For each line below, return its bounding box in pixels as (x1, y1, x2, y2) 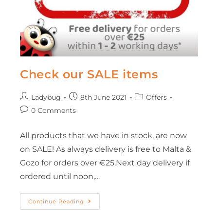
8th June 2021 (80, 92, 127, 102)
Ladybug (31, 92, 61, 102)
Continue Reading (28, 198, 85, 205)
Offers (146, 92, 167, 102)
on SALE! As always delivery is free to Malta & (20, 144, 192, 154)
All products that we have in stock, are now (20, 130, 187, 140)
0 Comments (31, 106, 76, 115)
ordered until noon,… (20, 171, 100, 181)
